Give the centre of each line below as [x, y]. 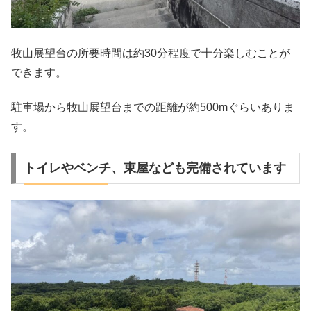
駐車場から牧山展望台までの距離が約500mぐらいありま [153, 108]
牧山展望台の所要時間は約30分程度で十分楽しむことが [151, 53]
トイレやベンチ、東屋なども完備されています [154, 168]
